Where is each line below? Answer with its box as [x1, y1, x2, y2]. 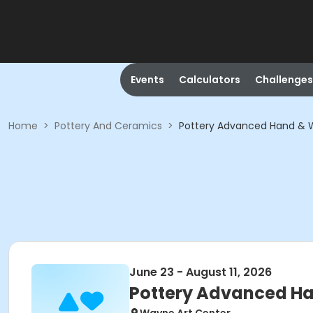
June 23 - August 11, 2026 [129, 264, 272, 280]
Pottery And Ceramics [54, 119, 162, 133]
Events [130, 73, 164, 87]
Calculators [178, 73, 240, 87]
